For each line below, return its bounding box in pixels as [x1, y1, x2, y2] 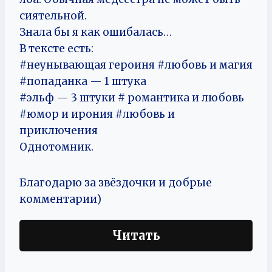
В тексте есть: [19, 42, 93, 55]
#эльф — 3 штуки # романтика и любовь [19, 91, 244, 104]
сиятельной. [19, 9, 87, 22]
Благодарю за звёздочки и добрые [19, 176, 212, 189]
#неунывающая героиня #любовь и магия [19, 58, 253, 72]
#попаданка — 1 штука [19, 75, 146, 88]
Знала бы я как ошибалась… [19, 25, 172, 39]
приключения [19, 124, 98, 137]
